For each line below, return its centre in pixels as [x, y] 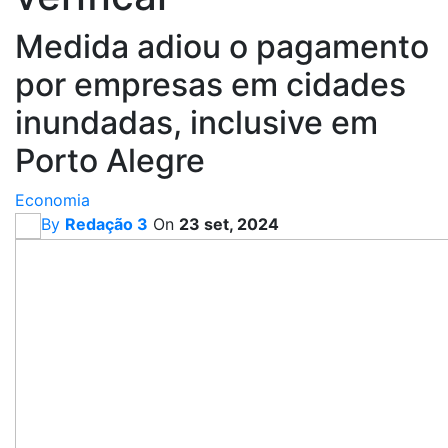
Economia [52, 200]
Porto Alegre [110, 160]
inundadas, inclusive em [196, 122]
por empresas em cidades [210, 84]
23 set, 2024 [229, 224]
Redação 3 [106, 224]
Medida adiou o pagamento [222, 46]
